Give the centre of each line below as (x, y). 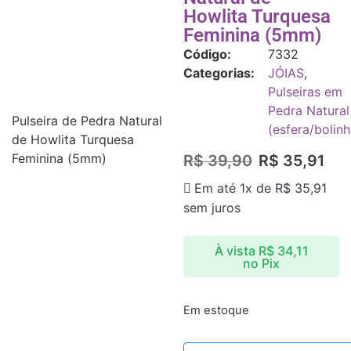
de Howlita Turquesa (73, 140)
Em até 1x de (235, 188)
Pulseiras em (305, 92)
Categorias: (219, 73)
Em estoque (216, 310)
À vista (235, 250)
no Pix (261, 263)
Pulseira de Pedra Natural (87, 121)
